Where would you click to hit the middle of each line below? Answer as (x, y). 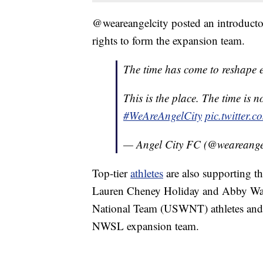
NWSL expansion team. (146, 226)
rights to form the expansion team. (168, 41)
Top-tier (111, 173)
